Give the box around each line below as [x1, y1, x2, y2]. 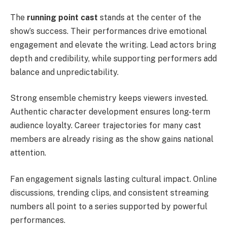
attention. [10, 148, 46, 158]
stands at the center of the [98, 12, 201, 22]
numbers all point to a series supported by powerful [10, 201, 207, 211]
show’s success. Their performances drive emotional [10, 26, 207, 36]
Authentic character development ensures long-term [10, 107, 210, 117]
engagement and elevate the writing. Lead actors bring [10, 40, 216, 50]
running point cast [27, 12, 98, 22]
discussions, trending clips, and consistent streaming [10, 187, 209, 198]
